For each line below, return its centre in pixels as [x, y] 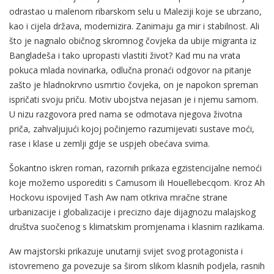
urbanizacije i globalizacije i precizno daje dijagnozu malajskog [132, 212]
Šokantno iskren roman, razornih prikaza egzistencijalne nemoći [135, 168]
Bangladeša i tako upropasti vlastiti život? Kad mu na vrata [125, 55]
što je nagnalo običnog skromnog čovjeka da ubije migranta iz [133, 40]
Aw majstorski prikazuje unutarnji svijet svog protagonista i [126, 251]
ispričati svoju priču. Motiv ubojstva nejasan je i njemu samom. [134, 99]
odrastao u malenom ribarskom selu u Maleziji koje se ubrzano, [135, 11]
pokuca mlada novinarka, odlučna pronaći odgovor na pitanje [130, 70]
